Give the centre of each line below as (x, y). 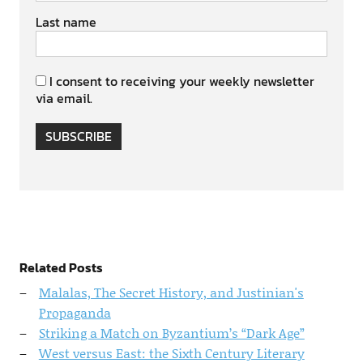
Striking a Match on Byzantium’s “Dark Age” (171, 332)
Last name (66, 21)
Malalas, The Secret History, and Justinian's (171, 292)
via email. (64, 98)
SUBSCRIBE (78, 136)
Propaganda (75, 312)
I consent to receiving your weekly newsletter (181, 81)
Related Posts (61, 267)
